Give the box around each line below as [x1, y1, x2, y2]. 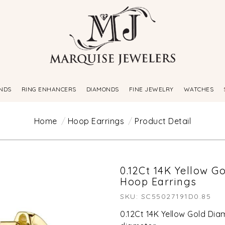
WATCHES [183, 85, 214, 93]
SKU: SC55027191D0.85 [120, 191, 211, 201]
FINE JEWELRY [129, 85, 174, 93]
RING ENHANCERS [21, 85, 76, 93]
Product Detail [135, 116, 191, 126]
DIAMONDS [86, 85, 119, 93]
